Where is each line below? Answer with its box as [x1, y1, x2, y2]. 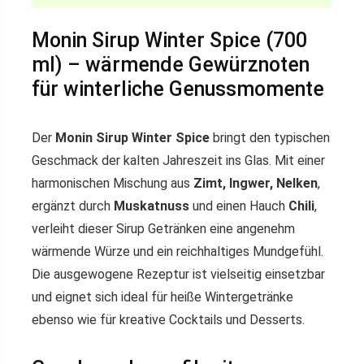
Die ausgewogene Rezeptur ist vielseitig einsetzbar [32, 266, 325, 282]
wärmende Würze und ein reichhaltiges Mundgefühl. [32, 244, 323, 259]
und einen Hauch [189, 198, 288, 214]
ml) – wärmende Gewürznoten [32, 53, 310, 76]
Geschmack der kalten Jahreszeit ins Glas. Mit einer [32, 153, 325, 168]
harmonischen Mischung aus [32, 175, 193, 191]
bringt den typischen [210, 130, 330, 145]
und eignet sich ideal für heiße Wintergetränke [32, 289, 293, 305]
